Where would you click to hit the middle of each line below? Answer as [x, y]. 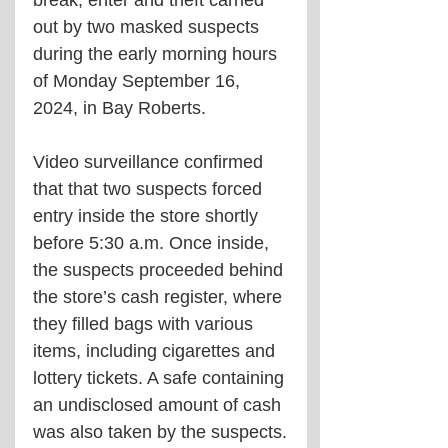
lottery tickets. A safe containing [161, 377]
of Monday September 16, [139, 80]
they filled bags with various [145, 323]
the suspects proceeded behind [160, 269]
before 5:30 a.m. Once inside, [153, 242]
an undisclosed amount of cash [159, 404]
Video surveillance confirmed [150, 161]
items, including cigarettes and [156, 350]
